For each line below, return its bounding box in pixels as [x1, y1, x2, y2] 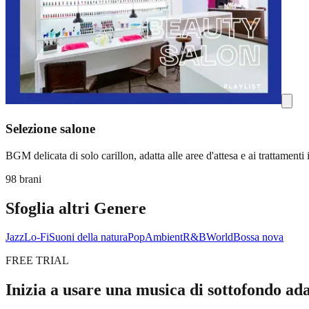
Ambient [145, 231, 183, 243]
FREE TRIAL [6, 255, 69, 267]
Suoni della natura [49, 231, 128, 243]
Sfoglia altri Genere [6, 199, 146, 217]
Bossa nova [233, 231, 283, 243]
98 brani [6, 172, 41, 185]
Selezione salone [6, 121, 95, 136]
